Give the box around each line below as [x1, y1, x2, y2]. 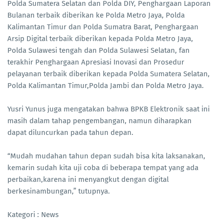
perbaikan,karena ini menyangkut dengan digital [7, 175, 169, 184]
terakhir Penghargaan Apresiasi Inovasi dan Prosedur [7, 58, 184, 67]
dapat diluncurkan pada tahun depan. [7, 128, 133, 137]
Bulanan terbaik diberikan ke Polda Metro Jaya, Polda [7, 11, 185, 20]
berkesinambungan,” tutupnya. [7, 187, 110, 196]
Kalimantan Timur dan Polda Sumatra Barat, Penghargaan [7, 22, 198, 32]
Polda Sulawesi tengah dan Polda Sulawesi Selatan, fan [7, 46, 190, 55]
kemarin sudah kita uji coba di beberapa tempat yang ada [7, 163, 198, 173]
